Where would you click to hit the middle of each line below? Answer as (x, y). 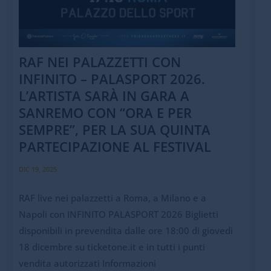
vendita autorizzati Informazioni (87, 263)
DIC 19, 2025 (38, 169)
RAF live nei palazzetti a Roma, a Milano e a (112, 198)
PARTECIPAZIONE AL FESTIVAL (115, 146)
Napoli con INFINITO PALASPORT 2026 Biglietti (118, 214)
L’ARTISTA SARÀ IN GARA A (104, 95)
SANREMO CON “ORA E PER (105, 112)
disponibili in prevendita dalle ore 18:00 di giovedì (126, 230)
